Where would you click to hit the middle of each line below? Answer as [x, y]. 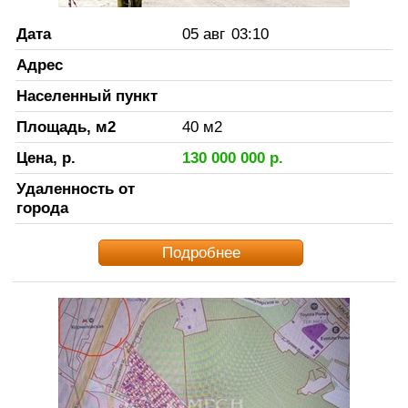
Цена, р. [46, 157]
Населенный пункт [87, 95]
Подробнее [201, 252]
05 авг [203, 33]
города [42, 207]
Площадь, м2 [66, 126]
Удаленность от [75, 188]
